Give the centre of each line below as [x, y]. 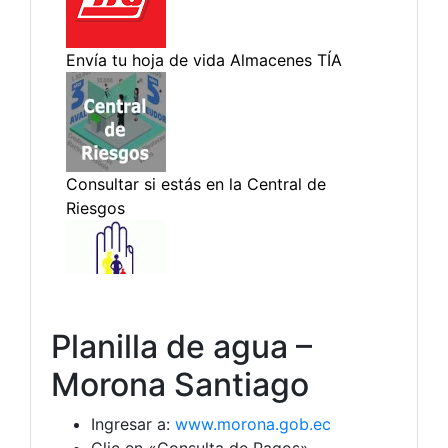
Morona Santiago [180, 384]
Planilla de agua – [181, 346]
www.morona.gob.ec [253, 424]
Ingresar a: [133, 424]
